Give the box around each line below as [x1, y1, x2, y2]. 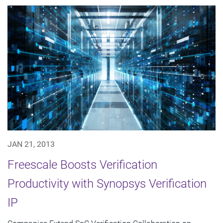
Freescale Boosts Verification [7, 157, 157, 172]
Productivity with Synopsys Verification [7, 176, 207, 191]
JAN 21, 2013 [7, 139, 55, 149]
